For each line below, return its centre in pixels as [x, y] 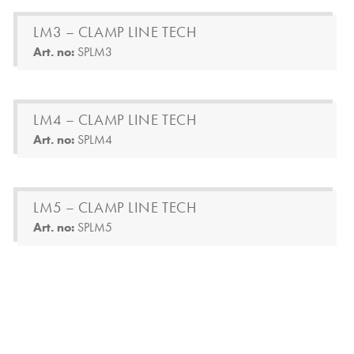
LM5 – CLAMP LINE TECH [115, 207]
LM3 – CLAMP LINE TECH [115, 32]
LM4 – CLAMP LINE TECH [115, 120]
